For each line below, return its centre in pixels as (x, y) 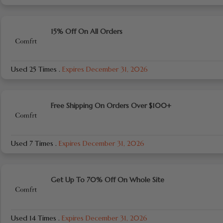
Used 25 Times (35, 69)
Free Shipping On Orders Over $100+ (111, 106)
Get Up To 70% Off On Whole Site (107, 180)
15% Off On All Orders (86, 32)
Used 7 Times (33, 144)
